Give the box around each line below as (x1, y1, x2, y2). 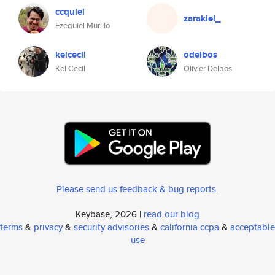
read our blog (144, 207, 199, 220)
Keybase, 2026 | (76, 207, 144, 220)
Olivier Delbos (184, 63, 232, 74)
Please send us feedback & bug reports (56, 182, 216, 195)
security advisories (74, 220, 149, 233)
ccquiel (55, 5, 85, 18)
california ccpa (160, 220, 219, 233)
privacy (34, 220, 63, 233)
